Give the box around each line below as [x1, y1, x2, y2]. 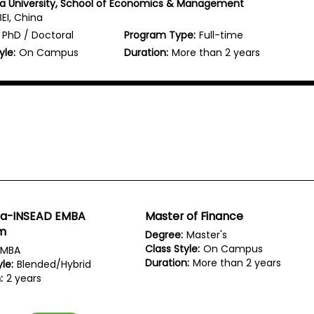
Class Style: [145, 242, 200, 257]
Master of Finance [145, 208, 244, 225]
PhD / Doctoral [2, 27, 74, 42]
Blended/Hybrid [17, 257, 92, 272]
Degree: [145, 228, 184, 243]
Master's [186, 228, 228, 243]
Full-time [199, 27, 244, 42]
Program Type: [124, 27, 196, 42]
